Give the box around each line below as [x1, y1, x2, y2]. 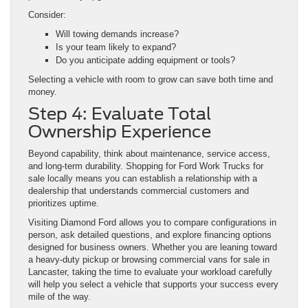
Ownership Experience [28, 122, 211, 142]
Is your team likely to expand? [56, 42, 176, 53]
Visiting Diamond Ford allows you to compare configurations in [28, 217, 276, 228]
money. [28, 87, 57, 98]
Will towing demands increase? [56, 29, 179, 40]
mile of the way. [28, 291, 91, 302]
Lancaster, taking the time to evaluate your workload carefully [28, 267, 272, 278]
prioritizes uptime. [28, 198, 99, 209]
